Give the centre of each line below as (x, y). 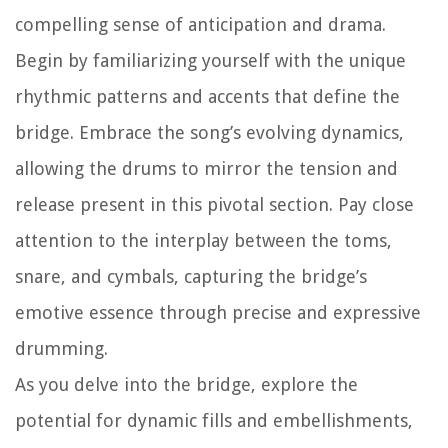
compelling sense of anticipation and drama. (200, 25)
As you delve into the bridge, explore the (186, 385)
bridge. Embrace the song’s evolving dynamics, (209, 133)
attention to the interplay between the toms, (203, 241)
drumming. (61, 349)
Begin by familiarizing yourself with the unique (210, 61)
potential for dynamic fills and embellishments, (214, 421)
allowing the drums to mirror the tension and (206, 169)
